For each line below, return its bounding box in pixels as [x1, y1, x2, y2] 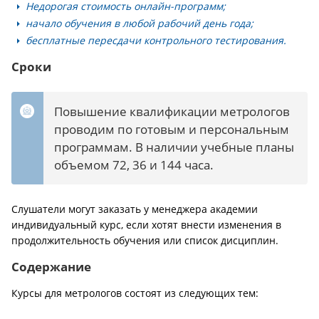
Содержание [11, 258, 91, 275]
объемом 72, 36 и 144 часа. [54, 157, 214, 173]
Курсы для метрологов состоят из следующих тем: [11, 286, 258, 300]
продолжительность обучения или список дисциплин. [11, 234, 281, 247]
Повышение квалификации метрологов [54, 103, 290, 120]
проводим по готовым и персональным [54, 121, 289, 137]
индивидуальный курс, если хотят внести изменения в [11, 218, 281, 231]
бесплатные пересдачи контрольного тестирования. [26, 33, 286, 47]
